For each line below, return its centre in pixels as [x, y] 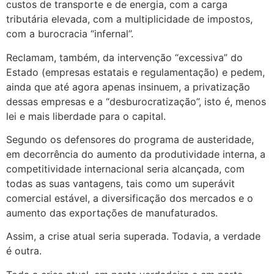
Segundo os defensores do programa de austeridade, [130, 139]
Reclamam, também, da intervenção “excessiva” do [124, 57]
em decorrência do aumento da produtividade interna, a [136, 154]
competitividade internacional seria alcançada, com [125, 169]
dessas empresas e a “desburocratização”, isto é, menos [136, 101]
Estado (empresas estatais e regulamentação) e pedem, [135, 72]
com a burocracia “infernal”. [70, 34]
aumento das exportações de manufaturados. [112, 213]
